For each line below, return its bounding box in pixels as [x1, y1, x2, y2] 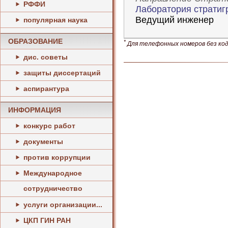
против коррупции [23, 153, 91, 161]
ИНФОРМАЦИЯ [8, 106, 61, 114]
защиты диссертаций [23, 69, 101, 77]
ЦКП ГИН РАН [23, 216, 71, 224]
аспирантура [23, 84, 69, 93]
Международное [23, 169, 82, 177]
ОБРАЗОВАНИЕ [8, 37, 63, 45]
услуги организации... [23, 201, 102, 209]
